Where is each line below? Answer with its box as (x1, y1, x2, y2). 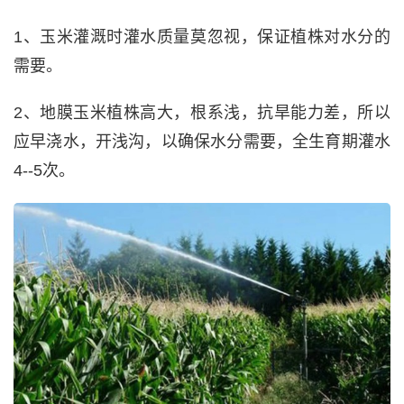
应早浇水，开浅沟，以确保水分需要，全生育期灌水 (14, 132, 390, 151)
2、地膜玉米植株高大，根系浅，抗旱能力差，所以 (14, 103, 390, 122)
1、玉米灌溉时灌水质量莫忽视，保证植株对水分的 (14, 27, 390, 46)
